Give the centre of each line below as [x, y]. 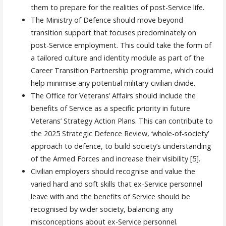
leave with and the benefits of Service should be [110, 196]
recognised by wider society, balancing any [102, 209]
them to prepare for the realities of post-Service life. [117, 7]
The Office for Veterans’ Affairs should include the [113, 95]
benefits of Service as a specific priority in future [110, 108]
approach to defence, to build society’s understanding [121, 146]
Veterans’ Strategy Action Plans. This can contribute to [122, 121]
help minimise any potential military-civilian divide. [113, 83]
